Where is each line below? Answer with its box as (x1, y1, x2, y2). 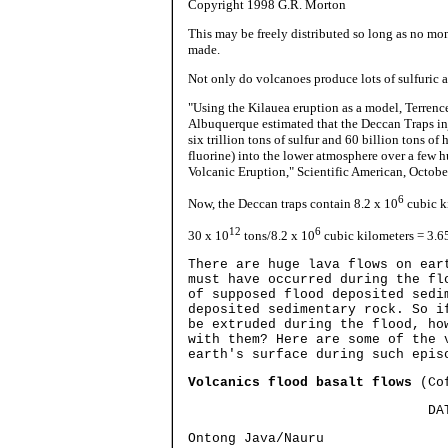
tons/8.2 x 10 (241, 228, 315, 244)
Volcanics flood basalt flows (188, 375, 412, 391)
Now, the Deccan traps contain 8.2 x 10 (188, 195, 398, 211)
